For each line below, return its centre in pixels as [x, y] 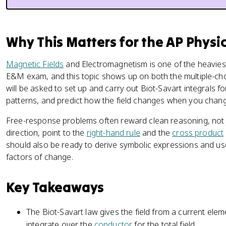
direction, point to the [46, 133]
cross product [198, 133]
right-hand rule [113, 133]
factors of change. [40, 157]
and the [156, 133]
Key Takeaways [55, 187]
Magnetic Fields [35, 64]
